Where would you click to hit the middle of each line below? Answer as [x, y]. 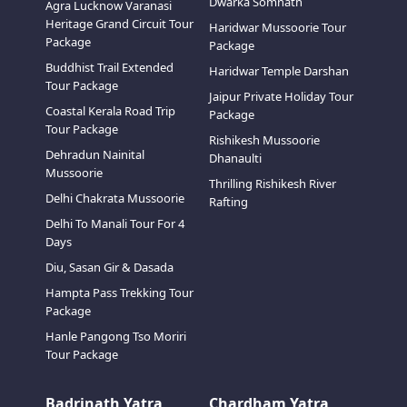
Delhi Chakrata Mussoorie [114, 198]
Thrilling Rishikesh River [273, 184]
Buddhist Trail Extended [109, 67]
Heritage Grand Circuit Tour [119, 24]
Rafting [228, 202]
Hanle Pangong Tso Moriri [115, 336]
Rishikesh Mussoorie [264, 140]
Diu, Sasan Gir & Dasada [109, 267]
